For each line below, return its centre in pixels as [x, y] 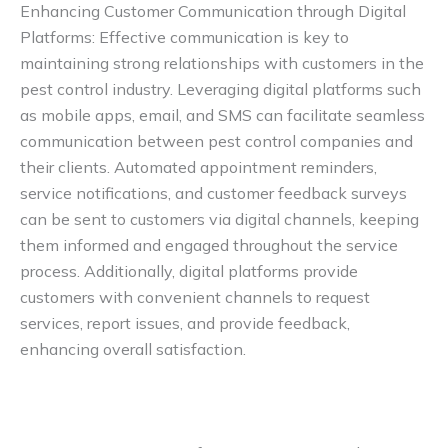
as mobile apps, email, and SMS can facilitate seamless [222, 115]
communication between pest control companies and [216, 141]
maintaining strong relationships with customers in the [222, 63]
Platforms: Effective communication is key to [184, 37]
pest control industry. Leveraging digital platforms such [220, 89]
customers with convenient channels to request [195, 297]
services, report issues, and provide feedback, [185, 323]
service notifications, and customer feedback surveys [213, 193]
